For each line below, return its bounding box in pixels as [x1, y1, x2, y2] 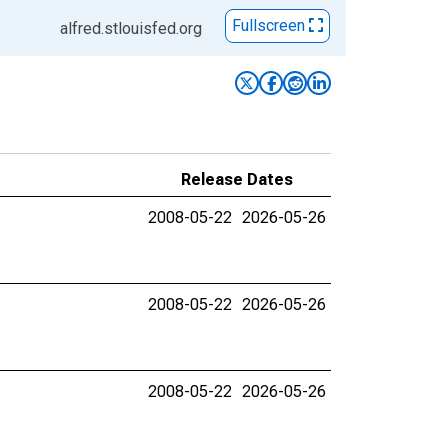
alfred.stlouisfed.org [60, 19, 202, 38]
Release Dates [181, 170, 293, 189]
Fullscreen [232, 16, 309, 36]
